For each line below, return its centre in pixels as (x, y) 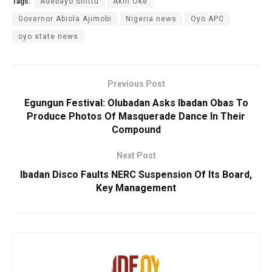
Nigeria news (151, 19)
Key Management (136, 188)
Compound (136, 130)
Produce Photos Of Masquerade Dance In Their (136, 117)
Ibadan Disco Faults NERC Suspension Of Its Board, (136, 175)
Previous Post (136, 84)
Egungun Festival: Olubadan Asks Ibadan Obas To (136, 103)
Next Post (136, 156)
